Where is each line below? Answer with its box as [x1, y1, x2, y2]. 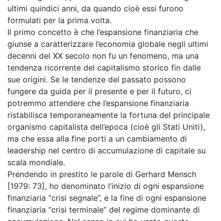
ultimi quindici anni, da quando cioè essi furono [7, 3, 184, 13]
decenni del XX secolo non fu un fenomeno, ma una [7, 51, 199, 61]
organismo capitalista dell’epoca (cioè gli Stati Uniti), [7, 122, 205, 132]
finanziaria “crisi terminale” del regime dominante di [7, 205, 200, 215]
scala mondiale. [7, 157, 65, 167]
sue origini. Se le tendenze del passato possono [7, 74, 186, 84]
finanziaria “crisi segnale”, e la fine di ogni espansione [7, 193, 206, 203]
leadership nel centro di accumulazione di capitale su [7, 146, 206, 155]
